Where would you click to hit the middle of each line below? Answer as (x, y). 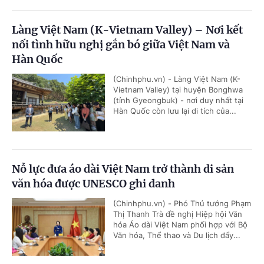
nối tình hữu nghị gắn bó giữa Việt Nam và (121, 44)
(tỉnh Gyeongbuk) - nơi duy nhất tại (178, 100)
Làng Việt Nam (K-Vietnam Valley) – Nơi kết (127, 29)
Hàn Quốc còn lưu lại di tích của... (175, 110)
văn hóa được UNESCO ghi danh (93, 183)
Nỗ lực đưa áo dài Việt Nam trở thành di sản (123, 169)
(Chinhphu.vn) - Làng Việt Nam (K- (177, 79)
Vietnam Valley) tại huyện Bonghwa (178, 89)
